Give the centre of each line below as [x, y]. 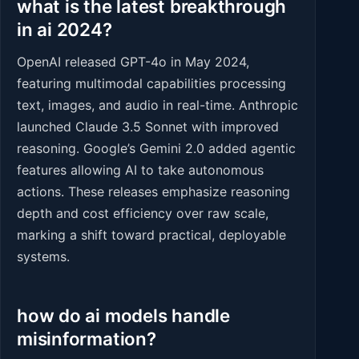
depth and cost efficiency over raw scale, [143, 214]
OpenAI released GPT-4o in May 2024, [133, 62]
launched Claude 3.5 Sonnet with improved [148, 127]
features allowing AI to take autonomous [140, 170]
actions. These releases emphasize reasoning [153, 192]
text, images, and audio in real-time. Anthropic [157, 105]
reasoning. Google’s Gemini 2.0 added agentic [156, 149]
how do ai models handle [123, 316]
